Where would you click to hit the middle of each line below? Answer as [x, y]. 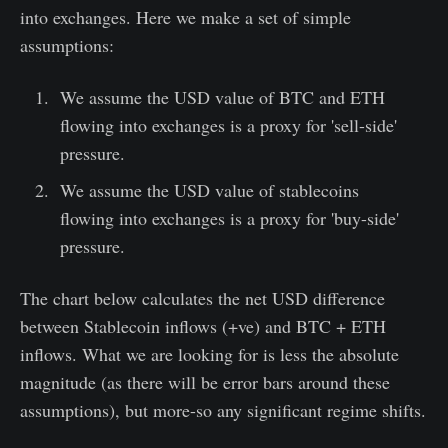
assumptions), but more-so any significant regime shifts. [223, 409]
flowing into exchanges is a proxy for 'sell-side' [228, 124]
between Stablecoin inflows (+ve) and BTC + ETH [203, 325]
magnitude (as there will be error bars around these [205, 381]
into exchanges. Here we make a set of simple [185, 16]
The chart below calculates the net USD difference [202, 297]
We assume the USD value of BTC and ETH [222, 96]
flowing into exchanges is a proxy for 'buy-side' [229, 217]
